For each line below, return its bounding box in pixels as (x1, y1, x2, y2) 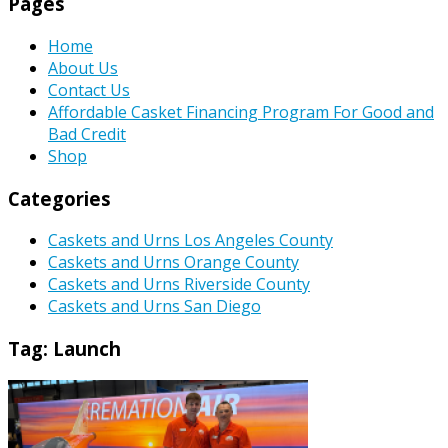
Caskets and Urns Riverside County (48, 273, 310, 296)
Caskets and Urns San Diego (48, 295, 261, 318)
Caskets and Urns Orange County (48, 251, 299, 274)
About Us (48, 56, 118, 79)
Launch (53, 336, 121, 362)
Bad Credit (48, 122, 126, 145)
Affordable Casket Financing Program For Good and (48, 100, 434, 123)
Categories (8, 185, 111, 211)
